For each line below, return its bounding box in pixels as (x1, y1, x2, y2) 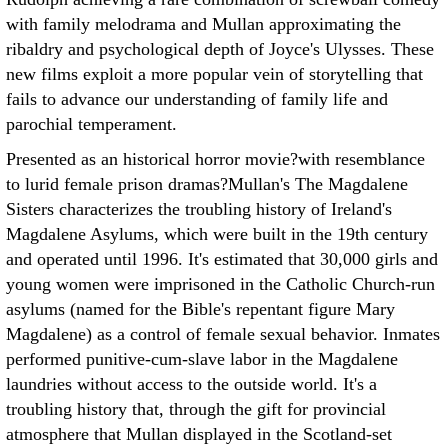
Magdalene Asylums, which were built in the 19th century (6, 224, 428, 244)
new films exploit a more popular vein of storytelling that (6, 64, 423, 84)
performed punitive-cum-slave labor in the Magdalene (6, 349, 398, 369)
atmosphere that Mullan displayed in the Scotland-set (6, 424, 392, 444)
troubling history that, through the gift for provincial (6, 399, 386, 419)
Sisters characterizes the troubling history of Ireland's (6, 199, 392, 219)
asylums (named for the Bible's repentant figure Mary (6, 299, 395, 319)
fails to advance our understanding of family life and (6, 89, 388, 109)
